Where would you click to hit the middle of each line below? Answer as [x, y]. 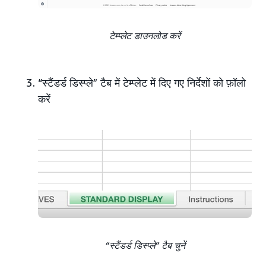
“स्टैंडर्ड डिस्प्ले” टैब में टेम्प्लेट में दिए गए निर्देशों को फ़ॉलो [142, 82]
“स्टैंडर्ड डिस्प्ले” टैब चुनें [145, 245]
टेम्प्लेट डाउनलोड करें [145, 35]
